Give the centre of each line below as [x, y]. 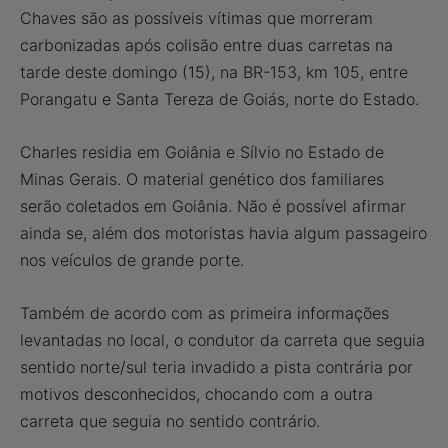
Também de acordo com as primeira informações [204, 313]
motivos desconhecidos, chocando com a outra [196, 394]
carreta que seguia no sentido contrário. [170, 421]
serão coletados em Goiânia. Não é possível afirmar [213, 206]
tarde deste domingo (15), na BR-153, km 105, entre [214, 72]
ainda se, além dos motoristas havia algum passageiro [223, 233]
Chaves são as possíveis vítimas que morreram [196, 18]
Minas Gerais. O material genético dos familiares [202, 179]
